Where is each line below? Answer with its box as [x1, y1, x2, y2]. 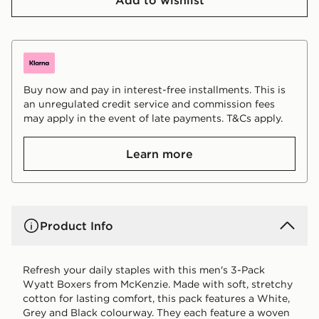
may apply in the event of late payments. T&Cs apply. [23, 111, 283, 125]
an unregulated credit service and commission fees [23, 97, 275, 110]
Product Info [40, 218, 113, 233]
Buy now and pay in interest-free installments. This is [23, 83, 286, 96]
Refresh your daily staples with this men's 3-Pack [23, 263, 265, 276]
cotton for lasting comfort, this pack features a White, [23, 291, 290, 305]
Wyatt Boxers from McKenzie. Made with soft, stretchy [23, 277, 293, 291]
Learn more [126, 146, 193, 161]
